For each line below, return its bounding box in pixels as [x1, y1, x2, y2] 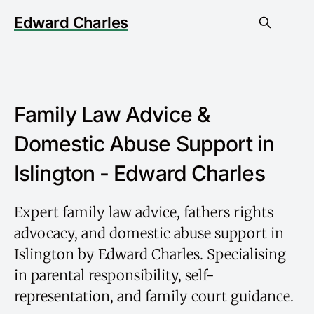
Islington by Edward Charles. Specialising [14, 245, 286, 263]
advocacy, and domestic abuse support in [14, 224, 284, 242]
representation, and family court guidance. [14, 287, 294, 305]
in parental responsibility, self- [14, 266, 214, 284]
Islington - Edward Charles [14, 161, 265, 186]
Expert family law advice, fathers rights [14, 203, 273, 221]
